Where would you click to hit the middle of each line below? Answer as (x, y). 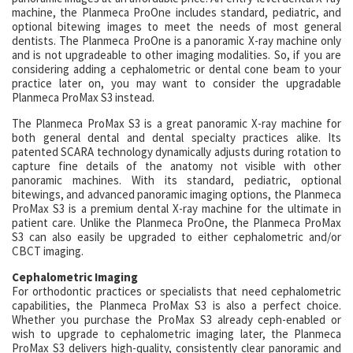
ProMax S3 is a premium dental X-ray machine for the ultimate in (176, 208)
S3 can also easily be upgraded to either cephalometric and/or (176, 237)
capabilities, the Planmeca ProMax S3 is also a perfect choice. (176, 305)
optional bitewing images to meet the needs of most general (176, 26)
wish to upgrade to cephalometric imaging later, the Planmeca (176, 334)
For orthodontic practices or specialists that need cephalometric (176, 291)
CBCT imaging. (48, 251)
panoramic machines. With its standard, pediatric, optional (176, 180)
